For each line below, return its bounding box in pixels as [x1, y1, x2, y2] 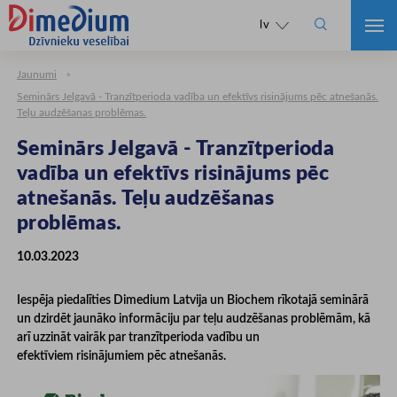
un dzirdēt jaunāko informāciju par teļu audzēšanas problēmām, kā [17, 313, 370, 326]
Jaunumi [17, 69, 57, 81]
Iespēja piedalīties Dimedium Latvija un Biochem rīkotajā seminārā [17, 294, 369, 307]
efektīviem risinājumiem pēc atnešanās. [17, 350, 226, 363]
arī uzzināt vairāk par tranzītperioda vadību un [17, 331, 260, 345]
